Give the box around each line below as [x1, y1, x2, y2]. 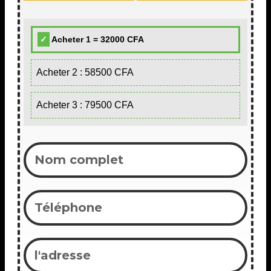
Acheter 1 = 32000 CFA [50, 34, 144, 45]
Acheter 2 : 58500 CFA [36, 67, 134, 78]
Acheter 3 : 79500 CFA [36, 100, 134, 111]
